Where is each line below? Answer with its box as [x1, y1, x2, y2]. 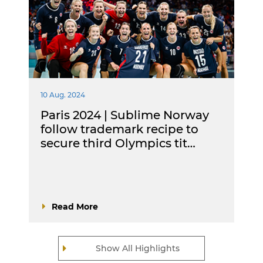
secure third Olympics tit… [41, 136, 195, 150]
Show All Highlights [95, 242, 180, 254]
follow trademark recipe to [41, 122, 198, 136]
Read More [52, 201, 98, 212]
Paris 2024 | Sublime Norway [41, 107, 209, 122]
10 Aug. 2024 [41, 90, 85, 99]
